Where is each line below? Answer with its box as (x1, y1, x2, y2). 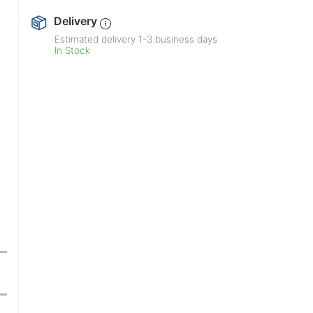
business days (152, 34, 218, 45)
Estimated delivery (54, 34, 139, 45)
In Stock (54, 45, 91, 57)
